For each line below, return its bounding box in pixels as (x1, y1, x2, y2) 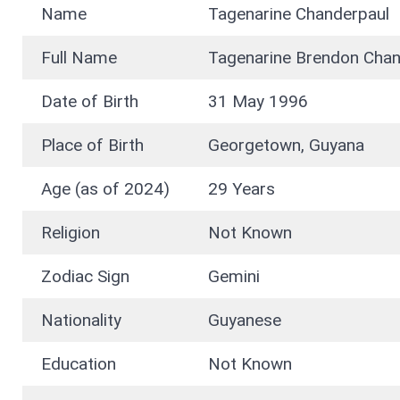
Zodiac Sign (41, 266, 129, 287)
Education (41, 354, 121, 375)
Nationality (41, 310, 121, 331)
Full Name (41, 47, 117, 69)
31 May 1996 (208, 91, 308, 112)
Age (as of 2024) (41, 179, 170, 200)
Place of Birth (41, 135, 144, 156)
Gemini (208, 266, 264, 287)
